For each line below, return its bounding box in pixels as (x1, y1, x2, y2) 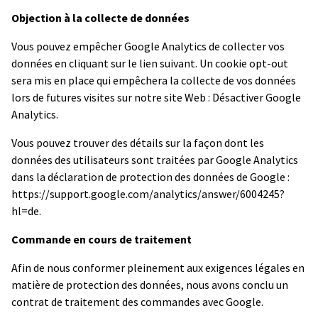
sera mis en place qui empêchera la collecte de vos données (11, 72, 296, 87)
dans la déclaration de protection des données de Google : (11, 169, 290, 184)
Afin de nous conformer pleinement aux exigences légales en (11, 260, 305, 275)
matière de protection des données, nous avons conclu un (11, 277, 288, 292)
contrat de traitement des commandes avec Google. (11, 294, 263, 309)
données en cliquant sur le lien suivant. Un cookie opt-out (11, 55, 288, 70)
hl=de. (11, 203, 41, 218)
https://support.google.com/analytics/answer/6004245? (11, 186, 285, 201)
